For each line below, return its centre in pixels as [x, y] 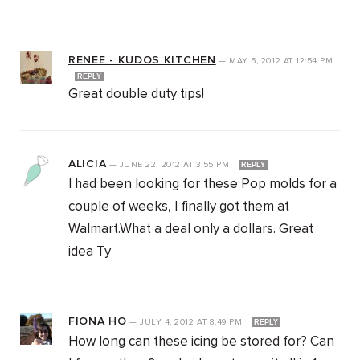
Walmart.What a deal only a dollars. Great [191, 230]
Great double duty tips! [136, 95]
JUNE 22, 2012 [151, 165]
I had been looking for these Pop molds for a [202, 185]
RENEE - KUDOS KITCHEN [142, 61]
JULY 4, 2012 [169, 323]
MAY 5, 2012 [256, 61]
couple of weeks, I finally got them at [179, 207]
